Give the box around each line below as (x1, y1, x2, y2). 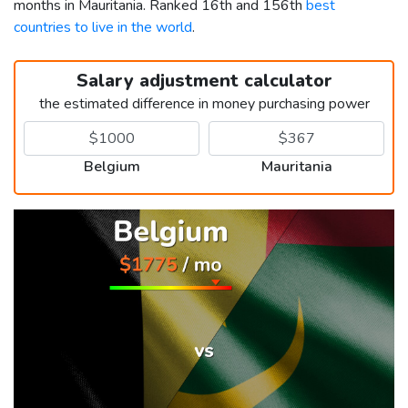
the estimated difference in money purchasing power (38, 93, 370, 114)
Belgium (83, 156, 140, 177)
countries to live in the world (14, 16, 192, 37)
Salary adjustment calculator (76, 67, 332, 93)
